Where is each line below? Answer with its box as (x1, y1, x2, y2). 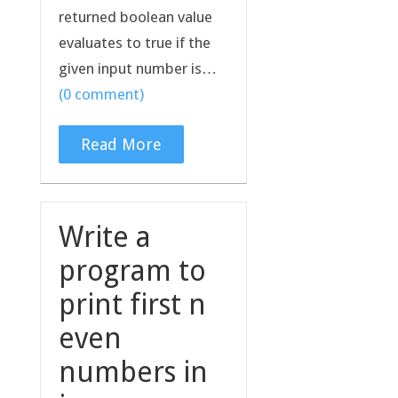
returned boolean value (58, 7, 212, 26)
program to (58, 253, 206, 288)
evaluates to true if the (58, 33, 211, 52)
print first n (58, 287, 206, 322)
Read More (80, 134, 162, 154)
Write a (58, 219, 151, 254)
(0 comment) (58, 84, 144, 103)
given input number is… (58, 59, 217, 77)
